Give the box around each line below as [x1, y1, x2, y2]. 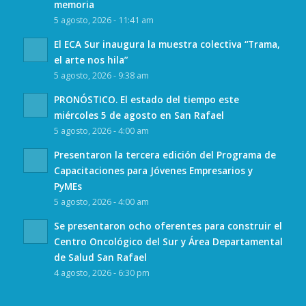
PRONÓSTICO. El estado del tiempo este [53, 93, 239, 107]
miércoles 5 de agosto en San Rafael [53, 109, 224, 122]
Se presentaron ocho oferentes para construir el [53, 219, 282, 233]
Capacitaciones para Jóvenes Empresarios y [53, 164, 253, 178]
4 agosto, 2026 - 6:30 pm [53, 267, 150, 279]
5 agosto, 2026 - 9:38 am [53, 70, 149, 82]
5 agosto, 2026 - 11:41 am [53, 14, 154, 27]
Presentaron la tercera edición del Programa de [53, 148, 276, 162]
